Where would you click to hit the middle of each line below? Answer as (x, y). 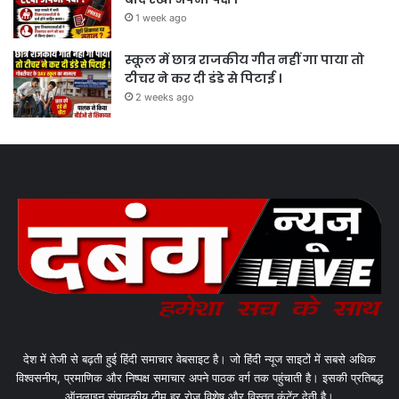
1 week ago (161, 18)
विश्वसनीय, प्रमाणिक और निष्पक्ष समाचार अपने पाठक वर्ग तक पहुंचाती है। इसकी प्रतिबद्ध (199, 378)
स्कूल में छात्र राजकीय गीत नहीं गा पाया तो (244, 60)
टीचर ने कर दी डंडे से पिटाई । (203, 79)
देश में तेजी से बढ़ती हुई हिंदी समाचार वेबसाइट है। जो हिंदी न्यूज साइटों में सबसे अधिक (199, 359)
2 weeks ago (165, 98)
